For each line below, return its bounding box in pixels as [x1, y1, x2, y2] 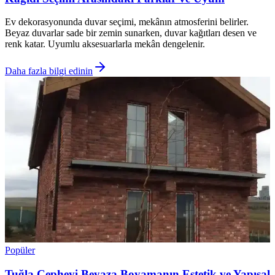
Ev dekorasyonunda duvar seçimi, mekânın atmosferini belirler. [5, 17, 249, 28]
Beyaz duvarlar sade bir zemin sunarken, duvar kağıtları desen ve [5, 28, 257, 39]
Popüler [5, 245, 35, 256]
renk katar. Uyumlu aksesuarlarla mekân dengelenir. [5, 39, 205, 50]
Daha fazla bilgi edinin [5, 66, 93, 77]
